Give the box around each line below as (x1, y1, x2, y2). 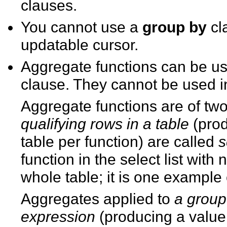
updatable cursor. (21, 36, 139, 54)
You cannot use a (21, 18, 143, 36)
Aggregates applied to (21, 190, 171, 208)
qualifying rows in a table (21, 115, 190, 133)
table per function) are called (21, 133, 219, 150)
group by (142, 18, 207, 36)
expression (21, 208, 100, 225)
